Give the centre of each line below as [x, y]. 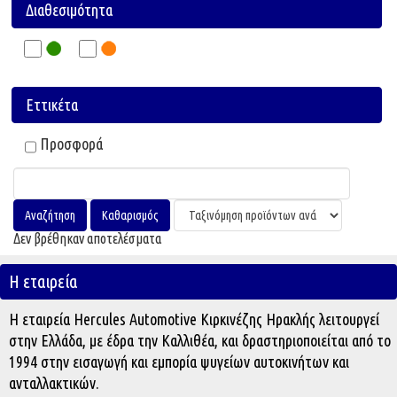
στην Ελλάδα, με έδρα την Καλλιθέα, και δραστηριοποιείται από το [200, 341]
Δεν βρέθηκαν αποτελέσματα [87, 239]
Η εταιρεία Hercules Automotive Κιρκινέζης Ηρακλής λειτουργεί [194, 319]
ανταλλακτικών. [54, 383]
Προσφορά [71, 143]
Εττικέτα [52, 105]
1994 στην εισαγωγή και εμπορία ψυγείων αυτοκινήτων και [179, 362]
